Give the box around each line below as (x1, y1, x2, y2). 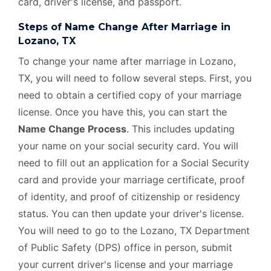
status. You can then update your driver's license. (18, 207, 244, 220)
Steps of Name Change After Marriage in (18, 21, 230, 33)
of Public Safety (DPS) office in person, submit (18, 241, 232, 253)
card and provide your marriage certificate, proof (18, 174, 245, 186)
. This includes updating (126, 123, 235, 135)
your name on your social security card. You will (18, 140, 238, 152)
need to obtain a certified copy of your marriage (18, 89, 241, 101)
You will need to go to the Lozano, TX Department (18, 224, 250, 237)
